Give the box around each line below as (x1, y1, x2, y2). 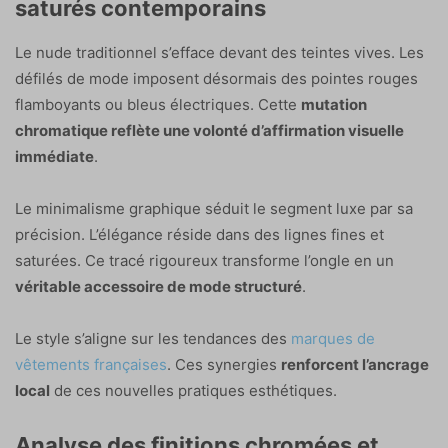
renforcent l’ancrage (281, 354, 429, 374)
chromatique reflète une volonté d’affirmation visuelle (15, 120, 404, 140)
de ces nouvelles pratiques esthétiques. (50, 380, 337, 400)
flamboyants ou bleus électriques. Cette (15, 94, 301, 114)
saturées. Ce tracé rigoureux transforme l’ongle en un (15, 250, 394, 270)
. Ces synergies (167, 354, 281, 374)
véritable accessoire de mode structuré (15, 276, 302, 296)
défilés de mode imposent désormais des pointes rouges (15, 68, 418, 88)
